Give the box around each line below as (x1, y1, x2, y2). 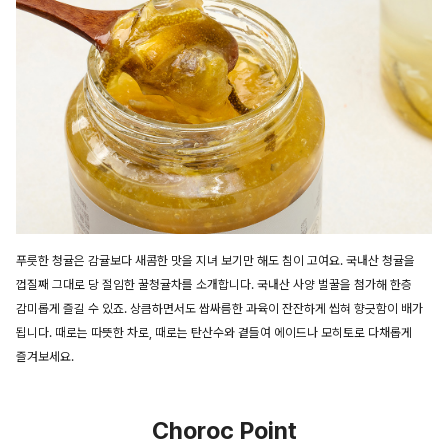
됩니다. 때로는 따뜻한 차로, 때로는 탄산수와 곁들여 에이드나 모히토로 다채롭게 (16, 324, 412, 340)
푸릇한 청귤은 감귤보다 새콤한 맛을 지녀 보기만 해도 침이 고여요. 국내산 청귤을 (16, 252, 415, 268)
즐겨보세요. (16, 348, 74, 364)
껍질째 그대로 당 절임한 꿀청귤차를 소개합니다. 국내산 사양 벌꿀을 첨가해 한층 (16, 276, 412, 292)
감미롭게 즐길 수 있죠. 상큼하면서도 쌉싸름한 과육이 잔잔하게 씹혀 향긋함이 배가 (16, 300, 423, 316)
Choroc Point (151, 415, 297, 445)
